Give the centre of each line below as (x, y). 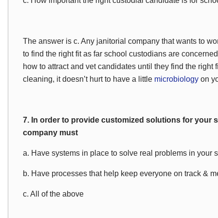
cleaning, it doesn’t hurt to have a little (89, 79)
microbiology (177, 79)
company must (50, 133)
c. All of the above (53, 194)
